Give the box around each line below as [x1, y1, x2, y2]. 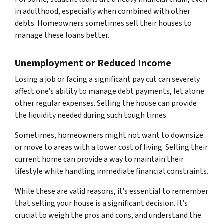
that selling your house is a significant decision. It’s [15, 198, 188, 209]
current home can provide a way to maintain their [15, 154, 184, 165]
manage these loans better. [15, 30, 109, 41]
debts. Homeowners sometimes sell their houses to [15, 18, 192, 29]
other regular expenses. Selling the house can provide [15, 98, 197, 109]
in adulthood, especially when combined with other [15, 6, 190, 17]
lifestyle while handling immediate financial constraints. [15, 166, 208, 177]
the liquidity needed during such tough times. [15, 110, 168, 121]
